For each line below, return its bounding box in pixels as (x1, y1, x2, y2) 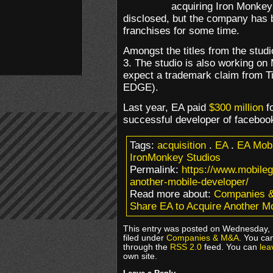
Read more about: (130, 188, 214, 200)
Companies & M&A (166, 233, 239, 243)
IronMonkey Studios (130, 151, 221, 163)
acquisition (157, 139, 206, 151)
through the (123, 242, 170, 252)
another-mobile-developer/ (130, 175, 249, 188)
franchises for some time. (123, 24, 239, 37)
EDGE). (123, 81, 158, 93)
